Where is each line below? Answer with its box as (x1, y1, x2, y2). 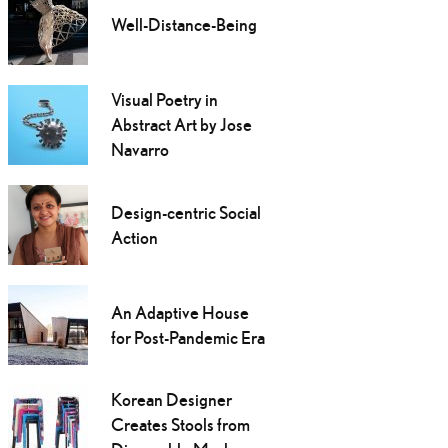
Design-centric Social (110, 202, 261, 224)
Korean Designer (110, 389, 232, 411)
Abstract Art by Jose (110, 114, 252, 136)
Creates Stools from (110, 414, 250, 436)
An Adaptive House (110, 302, 249, 324)
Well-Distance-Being (110, 14, 257, 36)
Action (110, 227, 158, 249)
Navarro (110, 139, 169, 161)
